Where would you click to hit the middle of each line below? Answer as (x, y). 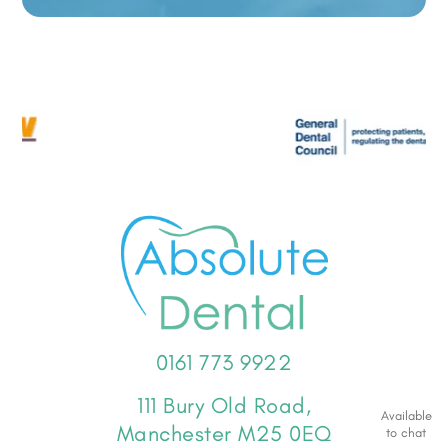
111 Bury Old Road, (224, 405)
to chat (406, 432)
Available (406, 415)
